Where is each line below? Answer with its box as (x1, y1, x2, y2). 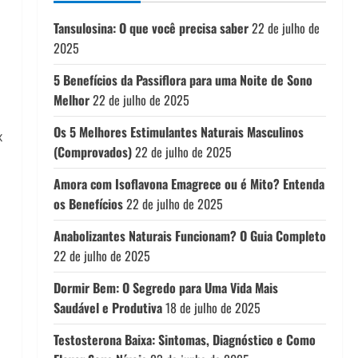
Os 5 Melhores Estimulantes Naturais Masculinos (53, 122, 304, 141)
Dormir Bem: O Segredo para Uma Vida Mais (53, 278, 278, 297)
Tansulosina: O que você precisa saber (53, 18, 249, 38)
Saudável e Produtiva (53, 298, 162, 317)
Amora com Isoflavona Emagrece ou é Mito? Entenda (53, 174, 324, 193)
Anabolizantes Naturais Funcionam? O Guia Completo (53, 226, 326, 245)
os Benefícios (53, 194, 123, 213)
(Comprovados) (53, 142, 132, 161)
